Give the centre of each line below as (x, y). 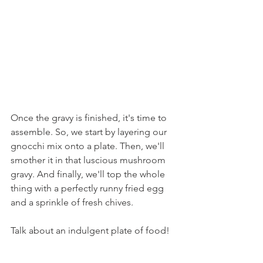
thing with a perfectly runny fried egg (88, 188)
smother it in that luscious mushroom (89, 160)
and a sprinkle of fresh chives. (72, 202)
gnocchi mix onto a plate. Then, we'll (89, 146)
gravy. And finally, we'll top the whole (89, 174)
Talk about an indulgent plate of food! (90, 230)
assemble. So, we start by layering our (90, 132)
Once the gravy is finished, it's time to (90, 118)
